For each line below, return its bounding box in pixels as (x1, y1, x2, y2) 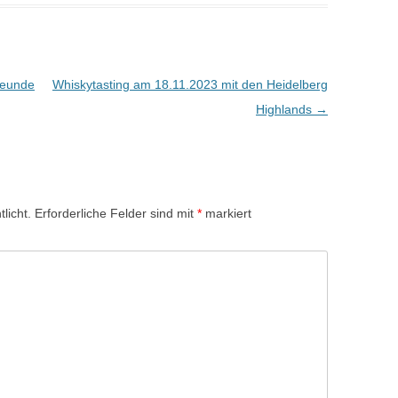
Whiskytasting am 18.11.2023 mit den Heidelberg (52, 76, 328, 92)
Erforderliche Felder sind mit (35, 205, 197, 220)
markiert (202, 205, 251, 220)
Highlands (255, 101, 315, 116)
